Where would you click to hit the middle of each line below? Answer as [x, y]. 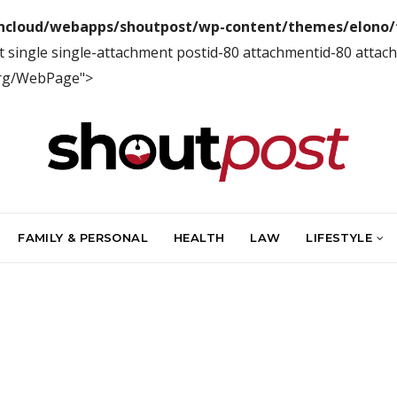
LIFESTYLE [339, 237]
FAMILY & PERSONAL [83, 237]
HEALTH [199, 237]
